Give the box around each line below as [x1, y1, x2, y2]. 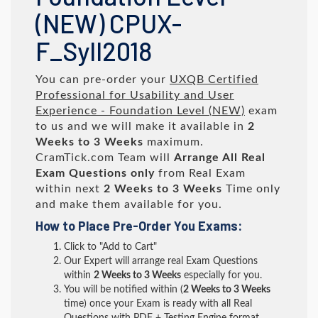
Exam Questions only [35, 168, 155, 179]
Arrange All [174, 152, 238, 163]
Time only [222, 183, 280, 194]
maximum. [143, 136, 204, 148]
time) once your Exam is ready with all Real [64, 299, 252, 309]
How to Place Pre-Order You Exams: [35, 218, 242, 234]
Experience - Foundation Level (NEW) [35, 105, 245, 116]
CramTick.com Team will [35, 152, 174, 163]
